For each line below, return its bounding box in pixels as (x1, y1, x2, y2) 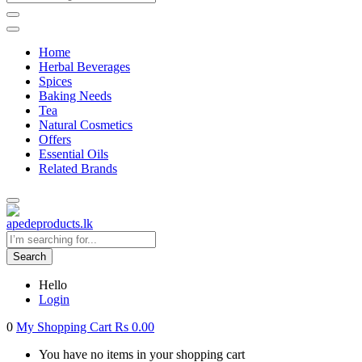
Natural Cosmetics (39, 117, 133, 132)
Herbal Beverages (39, 59, 130, 74)
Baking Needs (39, 88, 112, 103)
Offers (39, 132, 71, 146)
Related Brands (39, 161, 117, 175)
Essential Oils (39, 146, 108, 161)
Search (13, 250, 46, 263)
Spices (39, 74, 72, 88)
